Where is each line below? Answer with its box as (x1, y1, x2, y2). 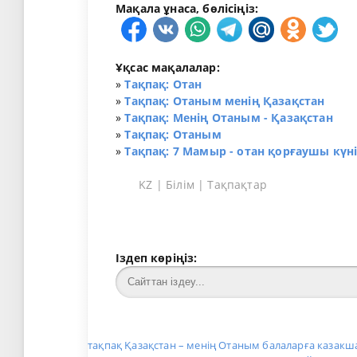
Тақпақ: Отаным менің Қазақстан (124, 93, 325, 109)
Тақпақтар (207, 177, 267, 193)
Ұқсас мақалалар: (116, 60, 220, 76)
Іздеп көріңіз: (116, 250, 198, 266)
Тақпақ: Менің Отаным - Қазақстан (124, 110, 333, 126)
